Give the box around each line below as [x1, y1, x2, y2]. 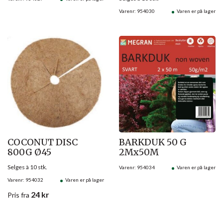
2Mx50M [119, 146, 159, 158]
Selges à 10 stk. [7, 163, 47, 171]
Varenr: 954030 [119, 7, 155, 14]
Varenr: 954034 [119, 164, 155, 170]
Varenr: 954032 [7, 176, 43, 183]
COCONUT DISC [7, 136, 78, 148]
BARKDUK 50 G [119, 136, 187, 148]
